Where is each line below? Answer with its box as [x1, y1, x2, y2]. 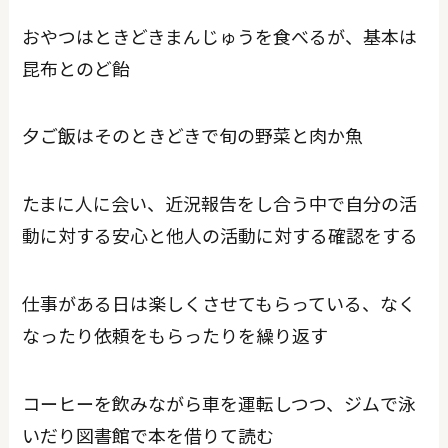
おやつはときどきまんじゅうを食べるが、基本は [22, 22, 418, 49]
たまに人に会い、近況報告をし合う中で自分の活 [22, 190, 418, 217]
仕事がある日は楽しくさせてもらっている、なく [22, 290, 417, 317]
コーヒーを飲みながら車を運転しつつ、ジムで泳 [22, 389, 417, 416]
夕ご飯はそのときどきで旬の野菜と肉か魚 [22, 122, 364, 149]
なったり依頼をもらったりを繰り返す [22, 322, 329, 349]
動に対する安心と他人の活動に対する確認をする [22, 222, 419, 249]
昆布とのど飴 [22, 54, 131, 81]
